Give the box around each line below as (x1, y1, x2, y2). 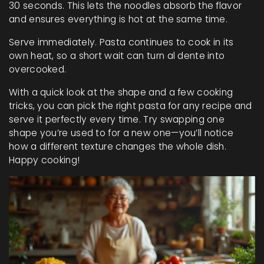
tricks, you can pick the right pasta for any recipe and (9, 100, 252, 112)
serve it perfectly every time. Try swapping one (9, 113, 225, 126)
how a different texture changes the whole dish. (9, 140, 227, 153)
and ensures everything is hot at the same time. (9, 13, 228, 25)
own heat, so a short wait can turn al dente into (9, 49, 225, 62)
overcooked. (9, 63, 67, 75)
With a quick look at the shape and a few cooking (9, 86, 233, 98)
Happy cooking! (9, 154, 80, 166)
